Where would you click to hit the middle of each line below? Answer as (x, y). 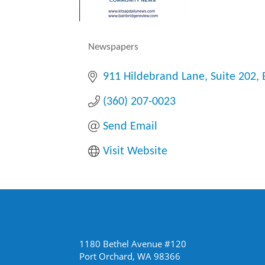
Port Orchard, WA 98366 (130, 256)
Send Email (130, 127)
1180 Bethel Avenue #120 (133, 244)
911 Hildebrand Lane (154, 77)
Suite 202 (234, 77)
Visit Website (135, 151)
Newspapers (114, 47)
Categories (109, 53)
